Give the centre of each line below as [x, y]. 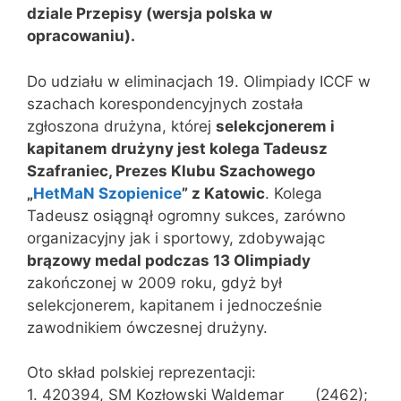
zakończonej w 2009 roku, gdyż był [154, 282]
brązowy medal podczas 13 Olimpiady [169, 260]
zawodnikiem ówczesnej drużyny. [147, 327]
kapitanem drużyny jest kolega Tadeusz [177, 148]
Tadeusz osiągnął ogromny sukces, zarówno [186, 215]
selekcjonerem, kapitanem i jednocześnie [175, 305]
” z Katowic [223, 193]
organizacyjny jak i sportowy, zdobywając [176, 238]
